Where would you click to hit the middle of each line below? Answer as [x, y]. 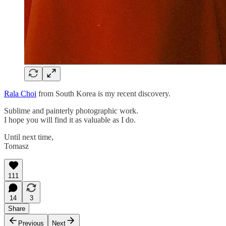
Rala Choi [20, 93]
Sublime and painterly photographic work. [71, 110]
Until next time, [29, 137]
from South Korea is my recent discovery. [103, 93]
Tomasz [16, 146]
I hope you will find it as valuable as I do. [70, 120]
